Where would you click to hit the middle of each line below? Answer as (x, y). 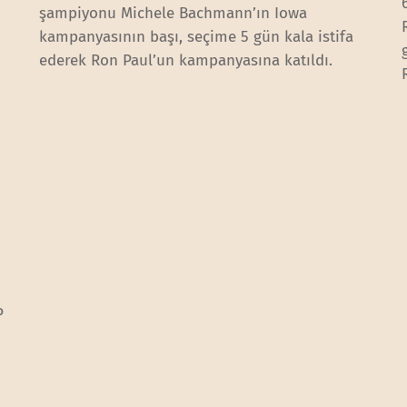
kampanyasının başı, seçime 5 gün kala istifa (197, 36)
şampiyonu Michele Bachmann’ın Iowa (174, 13)
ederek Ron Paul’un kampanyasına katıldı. (186, 60)
